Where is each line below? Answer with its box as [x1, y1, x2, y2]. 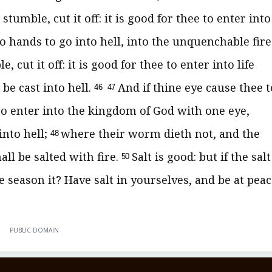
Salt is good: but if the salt [131, 149, 271, 164]
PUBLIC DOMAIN [9, 226, 59, 234]
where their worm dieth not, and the [60, 126, 260, 141]
